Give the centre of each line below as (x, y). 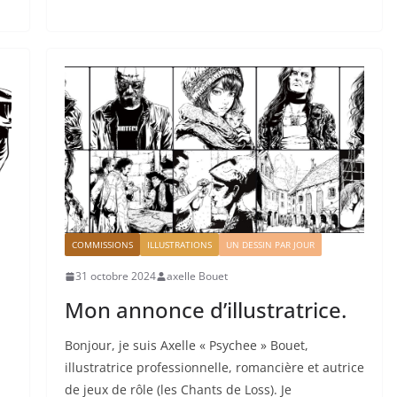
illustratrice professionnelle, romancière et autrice (214, 368)
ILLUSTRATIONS (179, 245)
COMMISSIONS (102, 245)
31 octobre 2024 (115, 276)
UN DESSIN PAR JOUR (270, 245)
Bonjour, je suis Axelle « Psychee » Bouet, (186, 346)
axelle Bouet (197, 276)
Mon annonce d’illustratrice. (205, 310)
